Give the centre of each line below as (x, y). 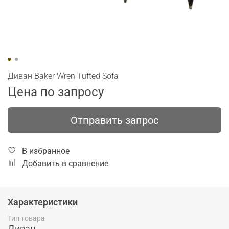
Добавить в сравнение (65, 163)
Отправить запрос (114, 120)
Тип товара (26, 219)
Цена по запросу (56, 92)
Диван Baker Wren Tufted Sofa (63, 76)
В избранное (46, 151)
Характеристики (43, 202)
